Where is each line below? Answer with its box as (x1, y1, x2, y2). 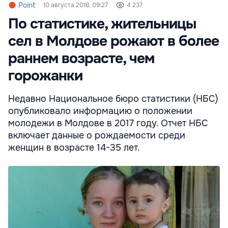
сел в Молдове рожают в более (8, 32, 219, 51)
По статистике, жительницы (8, 15, 196, 34)
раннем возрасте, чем (8, 49, 154, 68)
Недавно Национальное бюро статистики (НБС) (8, 93, 218, 105)
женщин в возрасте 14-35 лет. (8, 142, 140, 154)
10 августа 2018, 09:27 (43, 1, 108, 10)
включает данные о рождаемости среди (8, 130, 185, 141)
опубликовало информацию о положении (8, 105, 192, 117)
